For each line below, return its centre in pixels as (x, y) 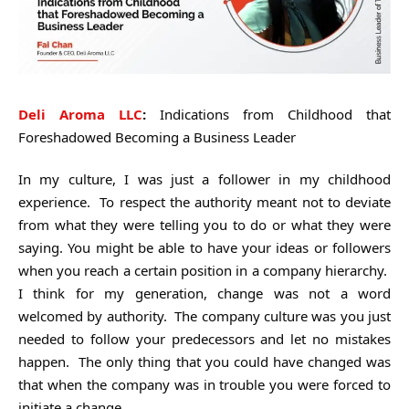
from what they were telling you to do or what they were (204, 224)
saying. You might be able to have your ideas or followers (204, 247)
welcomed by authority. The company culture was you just (204, 315)
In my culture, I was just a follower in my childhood (204, 178)
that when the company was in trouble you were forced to (204, 384)
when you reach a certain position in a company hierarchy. (204, 270)
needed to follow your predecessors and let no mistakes (204, 338)
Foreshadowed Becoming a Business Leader (157, 136)
